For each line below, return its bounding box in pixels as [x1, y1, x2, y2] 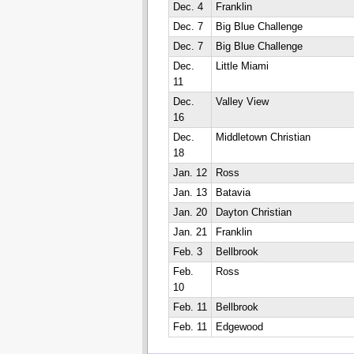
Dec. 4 [172, 2, 203, 13]
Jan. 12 [172, 168, 207, 179]
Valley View [215, 96, 269, 107]
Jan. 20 [172, 207, 207, 218]
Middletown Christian [215, 132, 311, 143]
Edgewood [215, 322, 263, 333]
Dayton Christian [215, 207, 292, 218]
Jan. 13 [172, 187, 207, 198]
